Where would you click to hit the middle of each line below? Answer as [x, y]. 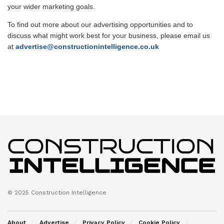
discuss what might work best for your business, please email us [109, 35]
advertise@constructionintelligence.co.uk [87, 46]
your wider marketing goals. [51, 6]
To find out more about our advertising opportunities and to [100, 24]
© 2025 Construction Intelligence [57, 192]
